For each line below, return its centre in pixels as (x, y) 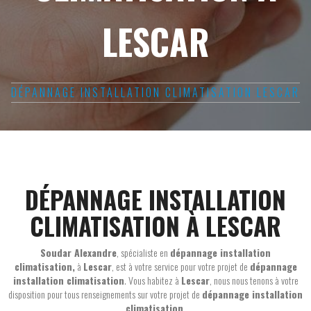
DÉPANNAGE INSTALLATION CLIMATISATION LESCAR (155, 92)
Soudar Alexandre (78, 252)
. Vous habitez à (152, 280)
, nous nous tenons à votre (254, 280)
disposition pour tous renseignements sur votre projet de (105, 294)
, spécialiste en (143, 252)
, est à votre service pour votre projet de (180, 266)
